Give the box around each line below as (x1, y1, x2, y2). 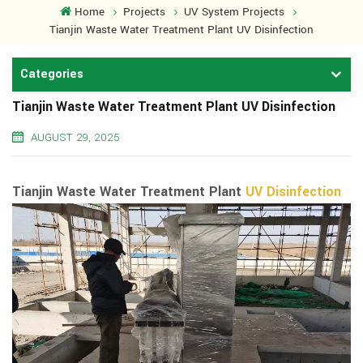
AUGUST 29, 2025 (31, 130, 120, 147)
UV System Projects (183, 4, 284, 20)
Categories (20, 66, 83, 84)
